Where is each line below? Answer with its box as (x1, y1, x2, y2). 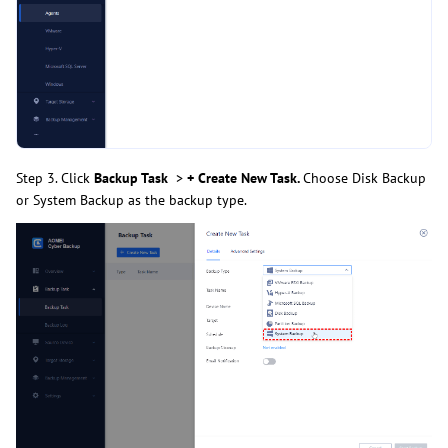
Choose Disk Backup (303, 169, 426, 188)
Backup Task (94, 169, 168, 188)
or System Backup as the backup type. (16, 191, 247, 210)
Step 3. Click (16, 169, 94, 188)
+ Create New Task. (187, 169, 303, 188)
